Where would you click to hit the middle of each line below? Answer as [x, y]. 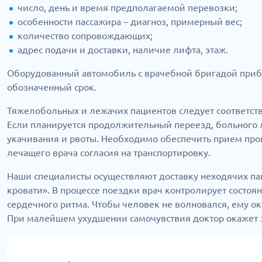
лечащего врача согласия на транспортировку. [109, 152]
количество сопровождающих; [85, 35]
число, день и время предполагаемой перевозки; [127, 7]
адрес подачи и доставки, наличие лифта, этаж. [123, 49]
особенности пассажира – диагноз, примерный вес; [130, 21]
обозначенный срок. [52, 87]
